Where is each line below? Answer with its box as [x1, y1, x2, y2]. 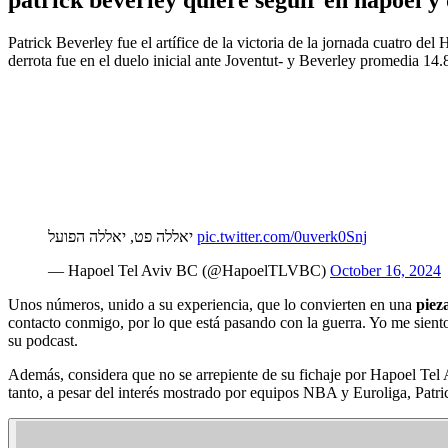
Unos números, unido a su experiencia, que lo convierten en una [8, 295, 416, 313]
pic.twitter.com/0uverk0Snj [197, 227, 367, 245]
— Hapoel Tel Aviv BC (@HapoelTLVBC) [48, 261, 330, 279]
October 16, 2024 [330, 261, 441, 279]
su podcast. [8, 331, 78, 349]
